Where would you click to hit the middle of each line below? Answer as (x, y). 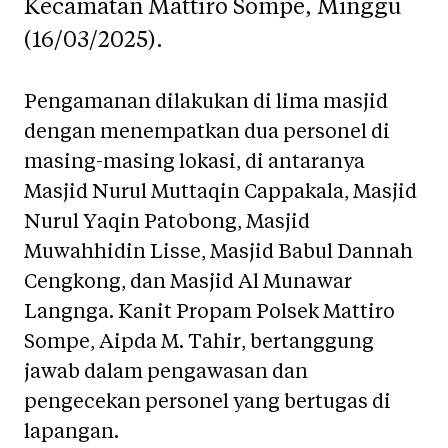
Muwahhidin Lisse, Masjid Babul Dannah (218, 252)
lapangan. (71, 432)
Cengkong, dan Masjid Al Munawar (188, 282)
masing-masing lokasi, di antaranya (194, 162)
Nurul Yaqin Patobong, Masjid (167, 222)
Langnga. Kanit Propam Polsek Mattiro (209, 312)
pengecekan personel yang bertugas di (207, 402)
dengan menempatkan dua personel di (207, 132)
